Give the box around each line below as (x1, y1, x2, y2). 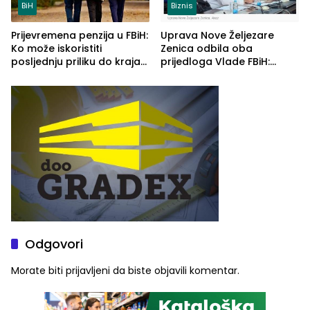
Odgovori (25, 235, 83, 253)
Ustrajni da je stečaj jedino (161, 67, 293, 82)
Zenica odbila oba (161, 41, 253, 55)
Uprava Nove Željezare (161, 28, 274, 42)
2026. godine (11, 67, 76, 82)
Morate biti (11, 264, 66, 278)
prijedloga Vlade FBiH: (161, 54, 270, 69)
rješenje (161, 80, 199, 95)
